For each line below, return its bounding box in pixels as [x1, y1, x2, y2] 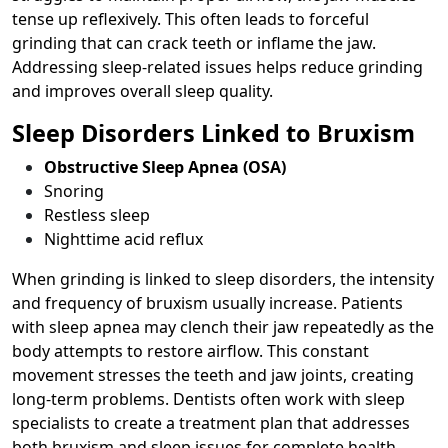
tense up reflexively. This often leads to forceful [12, 7, 369, 30]
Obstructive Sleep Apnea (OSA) [44, 155, 286, 178]
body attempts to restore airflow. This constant [12, 339, 369, 362]
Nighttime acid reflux [44, 227, 203, 250]
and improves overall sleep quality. [12, 79, 273, 102]
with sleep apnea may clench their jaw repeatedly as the [12, 315, 434, 338]
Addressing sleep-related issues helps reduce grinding [12, 55, 423, 78]
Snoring [44, 179, 104, 202]
